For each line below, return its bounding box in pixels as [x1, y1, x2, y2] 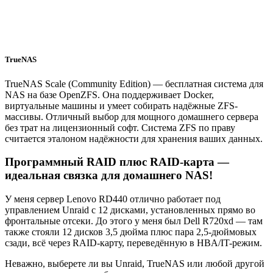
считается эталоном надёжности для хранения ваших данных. [5, 133, 263, 144]
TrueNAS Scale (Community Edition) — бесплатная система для [5, 78, 263, 89]
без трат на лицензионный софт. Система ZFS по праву [5, 122, 235, 133]
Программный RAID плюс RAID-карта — [5, 155, 229, 169]
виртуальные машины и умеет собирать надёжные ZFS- [5, 100, 238, 111]
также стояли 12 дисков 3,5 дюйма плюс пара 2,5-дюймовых [5, 226, 257, 237]
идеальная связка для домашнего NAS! [5, 169, 213, 182]
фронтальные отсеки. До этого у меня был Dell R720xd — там [5, 215, 263, 226]
